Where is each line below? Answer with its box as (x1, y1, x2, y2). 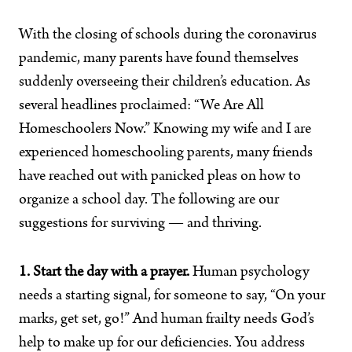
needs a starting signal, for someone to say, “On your (19, 288, 325, 304)
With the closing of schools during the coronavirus (19, 27, 317, 43)
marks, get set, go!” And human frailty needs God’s (19, 312, 314, 328)
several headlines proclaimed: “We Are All (19, 98, 264, 114)
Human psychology (189, 265, 310, 280)
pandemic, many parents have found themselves (19, 51, 299, 67)
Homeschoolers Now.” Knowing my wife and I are (19, 122, 311, 137)
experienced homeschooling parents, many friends (19, 145, 313, 161)
